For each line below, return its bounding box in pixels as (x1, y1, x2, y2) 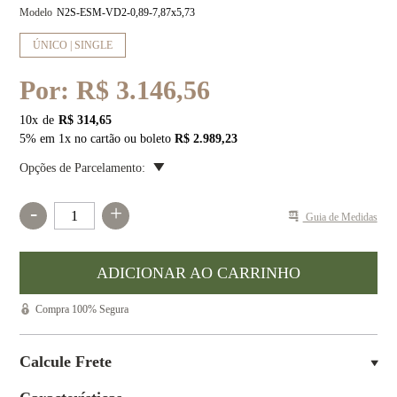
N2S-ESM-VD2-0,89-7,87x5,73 (57, 6, 196, 19)
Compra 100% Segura (35, 303, 129, 315)
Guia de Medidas (302, 210, 378, 223)
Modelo (19, 6, 53, 19)
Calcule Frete (19, 353, 113, 370)
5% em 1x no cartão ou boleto (19, 132, 175, 145)
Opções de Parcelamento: (19, 161, 146, 175)
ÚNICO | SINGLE (33, 38, 113, 51)
